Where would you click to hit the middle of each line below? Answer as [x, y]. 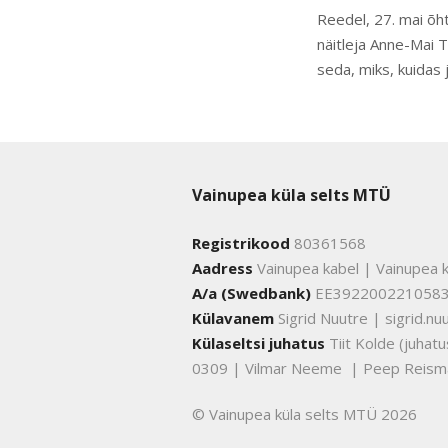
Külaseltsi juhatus [258, 343]
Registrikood [241, 243]
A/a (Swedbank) [251, 293]
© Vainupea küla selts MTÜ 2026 [304, 414]
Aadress [222, 268]
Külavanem [233, 318]
